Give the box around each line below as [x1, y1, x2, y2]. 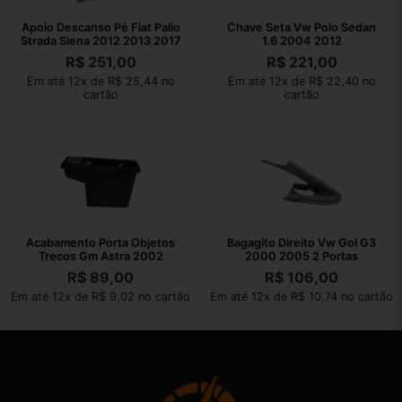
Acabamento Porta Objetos [26, 236, 175, 250]
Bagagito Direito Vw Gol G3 [227, 236, 376, 250]
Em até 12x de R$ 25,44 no [26, 74, 175, 89]
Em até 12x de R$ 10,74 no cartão [210, 290, 393, 304]
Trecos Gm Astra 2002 [38, 249, 163, 264]
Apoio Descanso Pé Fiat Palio [21, 21, 180, 35]
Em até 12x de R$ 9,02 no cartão [11, 290, 190, 304]
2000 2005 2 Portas [245, 249, 358, 264]
